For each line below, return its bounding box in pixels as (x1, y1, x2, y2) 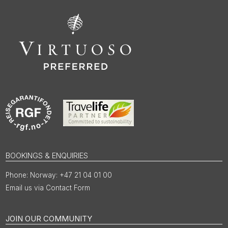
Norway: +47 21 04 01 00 (30, 170, 112, 179)
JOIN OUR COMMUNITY (6, 213, 93, 223)
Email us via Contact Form (6, 183, 91, 192)
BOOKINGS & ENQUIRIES (6, 150, 89, 160)
